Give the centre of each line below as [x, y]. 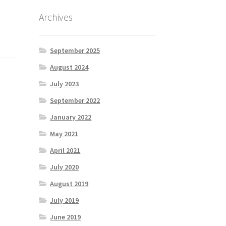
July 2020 [65, 167]
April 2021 [65, 150]
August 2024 [69, 67]
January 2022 [71, 117]
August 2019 [69, 183]
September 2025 [75, 50]
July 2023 [65, 83]
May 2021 [64, 133]
